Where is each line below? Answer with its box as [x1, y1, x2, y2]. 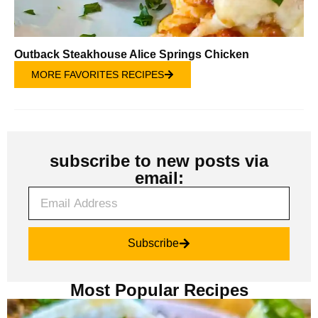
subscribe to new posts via [50, 150, 268, 170]
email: [134, 168, 184, 187]
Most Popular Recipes [70, 280, 248, 300]
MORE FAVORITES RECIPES [31, 68, 164, 80]
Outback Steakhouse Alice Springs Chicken [14, 48, 249, 60]
